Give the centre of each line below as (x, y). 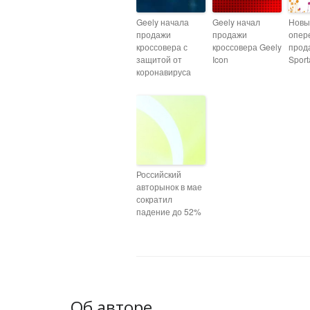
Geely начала (163, 22)
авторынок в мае (169, 186)
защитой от (159, 59)
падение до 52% (169, 211)
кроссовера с (162, 47)
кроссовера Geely (247, 47)
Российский (159, 174)
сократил (154, 199)
